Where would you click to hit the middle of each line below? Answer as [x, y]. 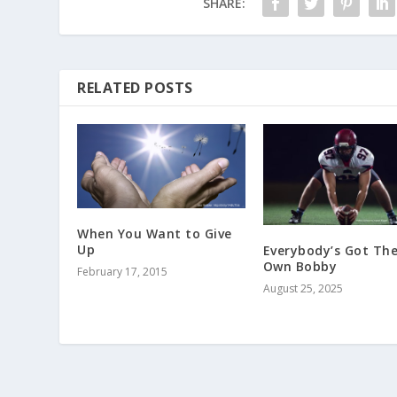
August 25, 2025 [303, 289]
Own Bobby [300, 267]
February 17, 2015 [123, 272]
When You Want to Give [155, 234]
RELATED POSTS [135, 88]
